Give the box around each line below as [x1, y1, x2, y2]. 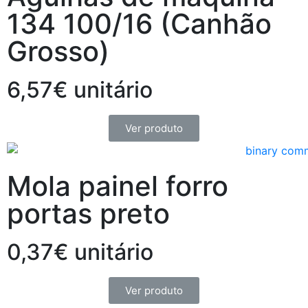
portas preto [7, 197, 170, 231]
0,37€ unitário [7, 239, 153, 266]
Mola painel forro [7, 169, 228, 203]
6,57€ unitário [7, 76, 153, 103]
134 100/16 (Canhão [7, 6, 272, 41]
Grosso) [7, 34, 109, 68]
